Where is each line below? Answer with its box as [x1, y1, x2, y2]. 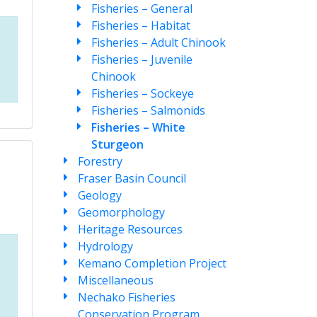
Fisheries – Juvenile [91, 52, 192, 67]
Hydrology [78, 238, 134, 254]
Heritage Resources [78, 221, 183, 237]
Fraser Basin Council [78, 171, 187, 186]
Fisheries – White [91, 120, 185, 135]
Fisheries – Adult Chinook [91, 35, 226, 50]
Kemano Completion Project [78, 255, 227, 271]
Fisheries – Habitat [91, 18, 190, 33]
